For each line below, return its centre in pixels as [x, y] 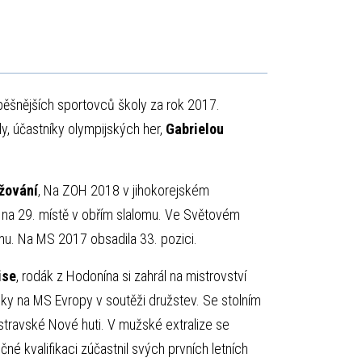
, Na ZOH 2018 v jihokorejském [123, 191]
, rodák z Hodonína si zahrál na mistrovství [131, 276]
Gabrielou [194, 129]
